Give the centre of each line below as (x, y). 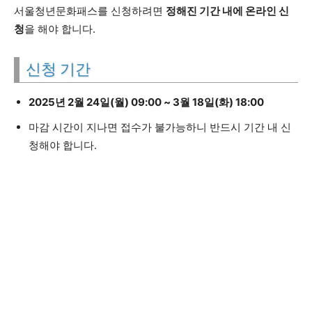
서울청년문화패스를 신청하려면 (90, 11)
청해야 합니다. (63, 145)
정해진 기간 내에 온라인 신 (227, 11)
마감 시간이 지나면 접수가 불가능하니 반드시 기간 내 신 (160, 127)
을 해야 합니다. (60, 29)
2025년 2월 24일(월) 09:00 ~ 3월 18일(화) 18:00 (146, 102)
